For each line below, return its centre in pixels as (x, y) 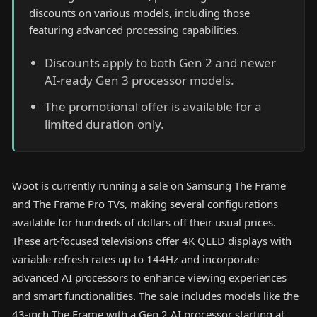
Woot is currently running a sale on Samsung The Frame (149, 185)
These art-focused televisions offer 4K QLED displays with (152, 240)
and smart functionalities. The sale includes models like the (155, 295)
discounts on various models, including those (140, 13)
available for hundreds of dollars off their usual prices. (144, 222)
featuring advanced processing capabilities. (134, 30)
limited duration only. (104, 125)
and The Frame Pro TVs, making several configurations (145, 203)
